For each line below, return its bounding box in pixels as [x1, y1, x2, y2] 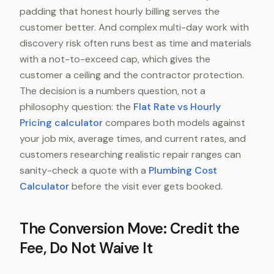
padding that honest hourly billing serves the [20, 5, 220, 18]
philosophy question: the [20, 100, 133, 113]
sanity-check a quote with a [20, 164, 149, 177]
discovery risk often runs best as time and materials [20, 37, 251, 50]
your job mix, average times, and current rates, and [20, 132, 246, 145]
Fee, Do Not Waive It [20, 239, 153, 257]
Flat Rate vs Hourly [133, 100, 221, 113]
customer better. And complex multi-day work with [20, 21, 249, 34]
